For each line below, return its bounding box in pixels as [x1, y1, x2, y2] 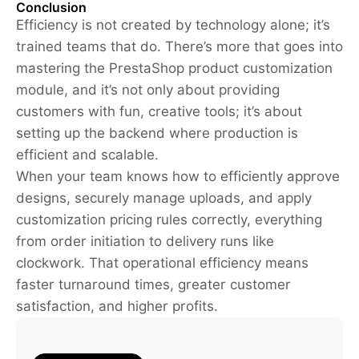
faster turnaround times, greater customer [16, 276, 291, 292]
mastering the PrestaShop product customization [16, 59, 333, 76]
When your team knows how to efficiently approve [16, 167, 340, 184]
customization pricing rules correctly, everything [16, 211, 322, 228]
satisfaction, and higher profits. [16, 297, 218, 314]
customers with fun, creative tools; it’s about [16, 103, 302, 119]
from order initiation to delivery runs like [16, 232, 274, 249]
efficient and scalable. [16, 146, 159, 163]
